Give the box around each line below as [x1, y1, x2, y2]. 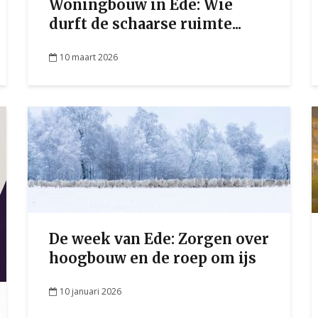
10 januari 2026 [60, 285, 121, 297]
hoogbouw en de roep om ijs [49, 249, 256, 267]
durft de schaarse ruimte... [49, 15, 241, 33]
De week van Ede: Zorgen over [49, 230, 269, 248]
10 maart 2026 [60, 50, 118, 63]
